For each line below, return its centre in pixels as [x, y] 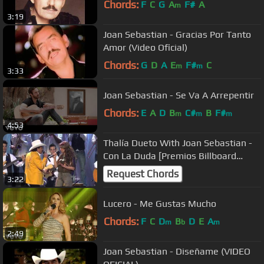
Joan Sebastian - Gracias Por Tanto [177, 34]
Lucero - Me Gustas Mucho [160, 203]
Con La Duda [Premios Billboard [170, 156]
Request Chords [143, 174]
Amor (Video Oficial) [145, 47]
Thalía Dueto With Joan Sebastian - [178, 143]
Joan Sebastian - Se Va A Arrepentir [179, 95]
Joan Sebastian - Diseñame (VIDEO [162, 251]
